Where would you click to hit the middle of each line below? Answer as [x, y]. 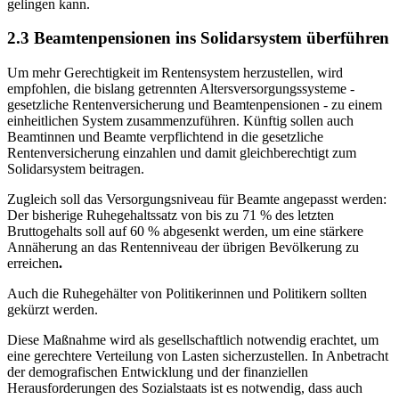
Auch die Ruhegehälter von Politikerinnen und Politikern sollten [187, 294]
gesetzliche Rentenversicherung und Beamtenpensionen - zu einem [195, 105]
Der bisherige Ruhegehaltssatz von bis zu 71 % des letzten [171, 216]
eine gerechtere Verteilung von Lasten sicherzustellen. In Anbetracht [198, 356]
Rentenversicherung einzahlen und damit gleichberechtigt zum [182, 153]
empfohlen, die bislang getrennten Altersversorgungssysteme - [181, 89]
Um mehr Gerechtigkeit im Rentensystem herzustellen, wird [175, 73]
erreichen [33, 264]
